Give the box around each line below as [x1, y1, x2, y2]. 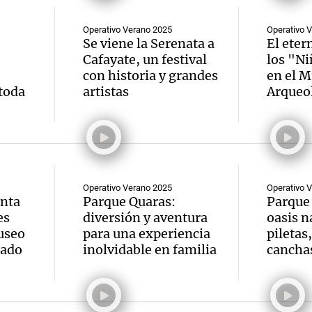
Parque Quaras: [83, 194, 175, 210]
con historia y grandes [83, 68, 218, 84]
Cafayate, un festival [83, 52, 207, 68]
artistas [83, 84, 129, 100]
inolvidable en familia [83, 242, 217, 258]
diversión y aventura [83, 210, 208, 226]
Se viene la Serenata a [83, 36, 214, 52]
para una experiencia [83, 226, 210, 242]
